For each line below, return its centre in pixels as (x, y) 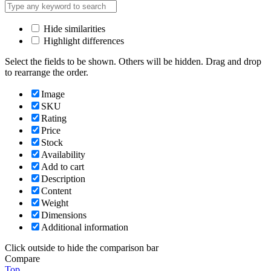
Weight (55, 203)
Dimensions (64, 215)
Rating (54, 119)
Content (56, 191)
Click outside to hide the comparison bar (82, 248)
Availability (63, 155)
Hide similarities (73, 29)
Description (63, 179)
